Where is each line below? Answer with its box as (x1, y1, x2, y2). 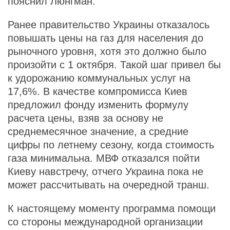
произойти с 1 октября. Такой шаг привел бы (8, 59, 221, 70)
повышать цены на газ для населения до (8, 32, 203, 44)
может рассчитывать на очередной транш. (8, 179, 209, 190)
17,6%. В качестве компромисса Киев (8, 86, 187, 97)
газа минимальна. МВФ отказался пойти (8, 152, 200, 164)
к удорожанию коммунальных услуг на (8, 72, 190, 84)
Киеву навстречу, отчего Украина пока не (8, 166, 203, 177)
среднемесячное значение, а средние (8, 126, 188, 137)
